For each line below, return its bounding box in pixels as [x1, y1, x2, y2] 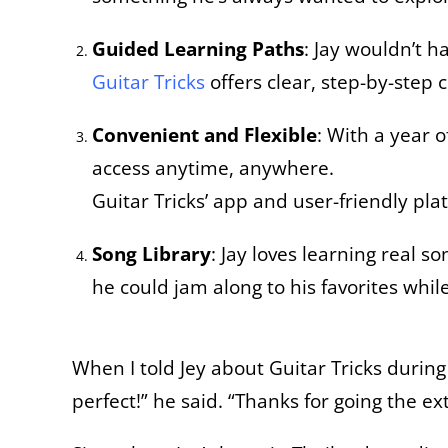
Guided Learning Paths [92, 35, 304, 61]
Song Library [92, 240, 211, 266]
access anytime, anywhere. [92, 154, 334, 180]
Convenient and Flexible [92, 121, 317, 147]
